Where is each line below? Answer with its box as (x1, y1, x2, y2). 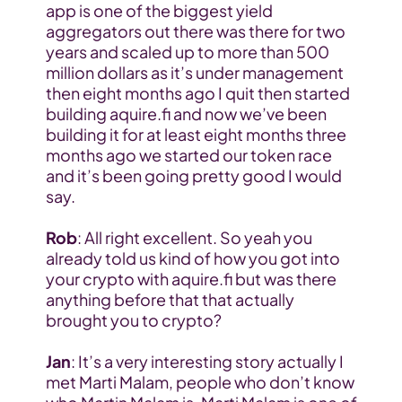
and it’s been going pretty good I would (45, 165, 342, 187)
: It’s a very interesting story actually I (70, 351, 344, 372)
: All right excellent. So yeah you (76, 227, 312, 249)
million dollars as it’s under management (45, 62, 344, 83)
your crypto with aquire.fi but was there (45, 268, 336, 290)
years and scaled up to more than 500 (45, 41, 329, 63)
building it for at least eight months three (45, 124, 346, 145)
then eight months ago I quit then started (45, 83, 350, 104)
